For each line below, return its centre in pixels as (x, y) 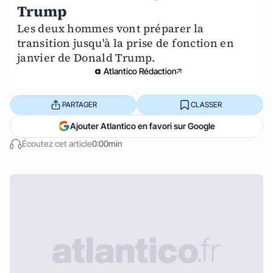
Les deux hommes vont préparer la (111, 28)
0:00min (107, 144)
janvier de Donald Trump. (86, 58)
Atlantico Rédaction (140, 71)
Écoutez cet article (57, 144)
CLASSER (206, 104)
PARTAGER (79, 104)
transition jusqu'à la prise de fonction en (126, 43)
